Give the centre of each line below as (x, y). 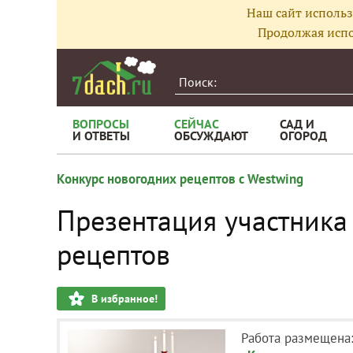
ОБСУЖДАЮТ (211, 136)
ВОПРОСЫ (101, 124)
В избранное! (124, 299)
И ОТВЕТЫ (101, 136)
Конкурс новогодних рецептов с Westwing (180, 179)
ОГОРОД (303, 136)
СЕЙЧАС (197, 124)
